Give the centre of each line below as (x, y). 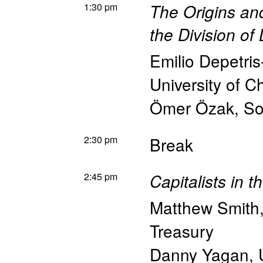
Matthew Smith (205, 207)
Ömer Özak (192, 107)
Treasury (182, 231)
